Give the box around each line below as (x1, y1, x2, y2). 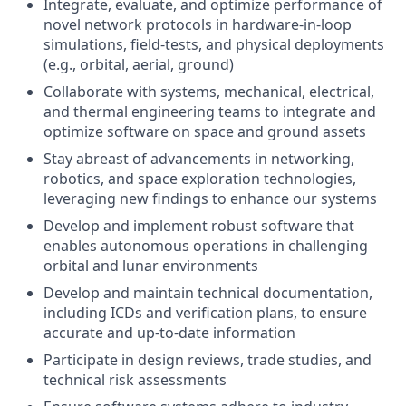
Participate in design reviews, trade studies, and (43, 350, 372, 370)
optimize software (43, 121, 169, 141)
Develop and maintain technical (43, 283, 259, 303)
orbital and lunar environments (43, 256, 258, 275)
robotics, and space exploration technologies (43, 169, 353, 188)
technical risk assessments (43, 370, 227, 390)
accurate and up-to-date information (43, 323, 295, 343)
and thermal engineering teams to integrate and (43, 101, 376, 121)
